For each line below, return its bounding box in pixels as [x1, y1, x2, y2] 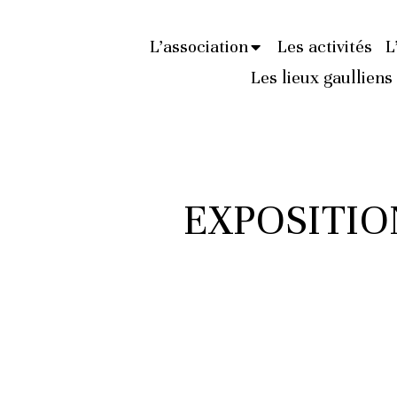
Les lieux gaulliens [251, 66, 393, 90]
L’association [149, 35, 248, 58]
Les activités [276, 35, 372, 58]
